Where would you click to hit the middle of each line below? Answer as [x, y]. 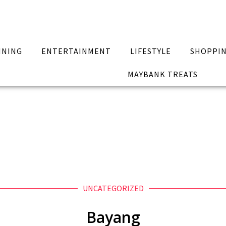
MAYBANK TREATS [162, 74]
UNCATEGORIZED [113, 188]
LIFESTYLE [150, 51]
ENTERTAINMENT [76, 51]
